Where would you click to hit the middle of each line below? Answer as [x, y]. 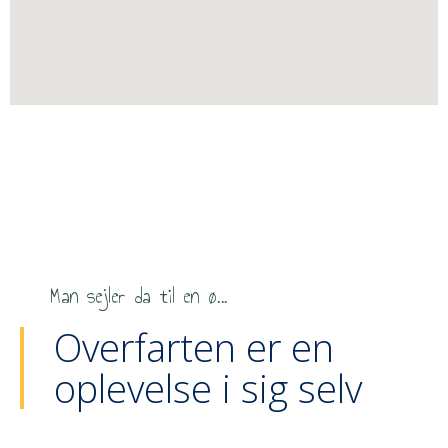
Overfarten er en [194, 346]
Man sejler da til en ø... [139, 295]
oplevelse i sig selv [208, 387]
